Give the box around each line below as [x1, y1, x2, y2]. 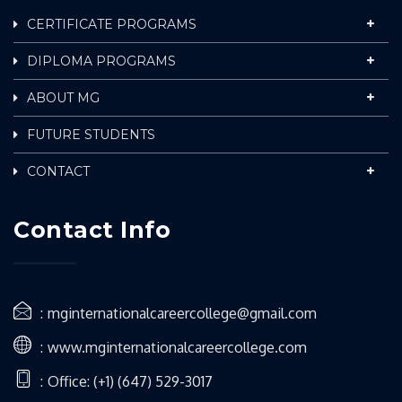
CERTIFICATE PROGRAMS [27, 16, 197, 33]
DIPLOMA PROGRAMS [27, 53, 176, 70]
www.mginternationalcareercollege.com [48, 338, 307, 357]
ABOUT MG [27, 90, 100, 107]
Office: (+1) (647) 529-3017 [48, 372, 213, 391]
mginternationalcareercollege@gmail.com [48, 304, 317, 323]
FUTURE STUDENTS [27, 127, 155, 144]
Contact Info [13, 216, 170, 244]
